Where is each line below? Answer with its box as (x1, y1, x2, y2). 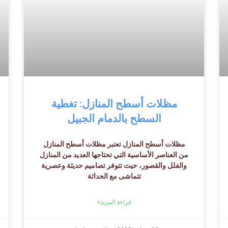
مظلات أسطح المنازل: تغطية (51, 97, 177, 110)
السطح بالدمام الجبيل (67, 112, 161, 125)
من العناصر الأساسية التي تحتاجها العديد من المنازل (40, 150, 188, 159)
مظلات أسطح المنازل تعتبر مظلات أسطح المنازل (43, 139, 185, 148)
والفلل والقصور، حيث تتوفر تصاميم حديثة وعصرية (41, 161, 187, 169)
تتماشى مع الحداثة (87, 172, 141, 180)
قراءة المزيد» (97, 198, 131, 206)
